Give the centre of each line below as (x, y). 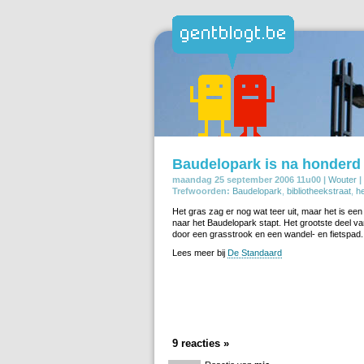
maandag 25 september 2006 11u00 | (249, 179)
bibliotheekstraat (319, 191)
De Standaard (255, 252)
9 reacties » (201, 343)
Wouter (342, 179)
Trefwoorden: (201, 191)
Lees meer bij (200, 252)
